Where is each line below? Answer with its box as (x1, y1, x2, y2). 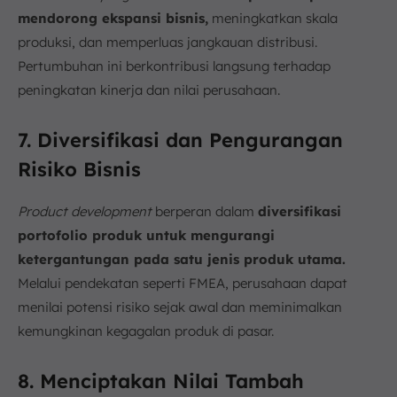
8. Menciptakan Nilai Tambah (18, 368, 304, 393)
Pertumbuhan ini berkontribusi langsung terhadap (18, 57, 331, 74)
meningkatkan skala (208, 9, 338, 27)
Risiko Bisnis (18, 156, 141, 182)
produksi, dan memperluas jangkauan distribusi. (18, 33, 317, 51)
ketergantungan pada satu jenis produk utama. (18, 250, 346, 268)
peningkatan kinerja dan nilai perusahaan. (18, 81, 280, 98)
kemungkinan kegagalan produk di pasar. (18, 322, 274, 339)
